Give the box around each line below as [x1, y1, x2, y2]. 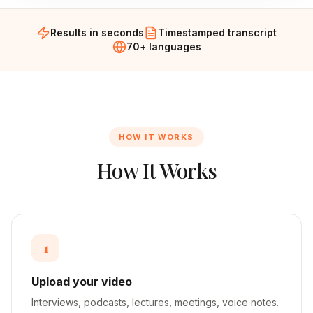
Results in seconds [50, 27, 144, 38]
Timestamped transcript [158, 27, 277, 38]
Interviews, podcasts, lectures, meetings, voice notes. [31, 296, 279, 308]
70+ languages [126, 41, 201, 52]
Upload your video [31, 275, 132, 289]
